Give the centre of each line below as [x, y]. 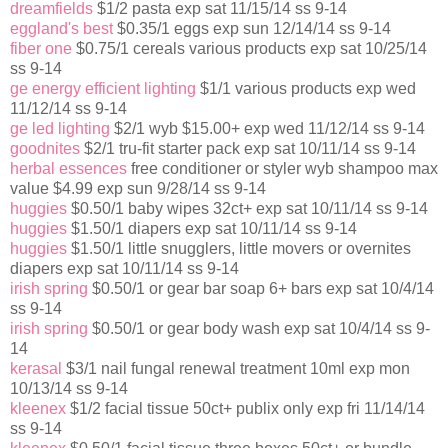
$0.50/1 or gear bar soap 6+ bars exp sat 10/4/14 [261, 289]
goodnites [45, 149]
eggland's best [61, 29]
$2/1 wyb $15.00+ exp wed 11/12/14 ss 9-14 [267, 129]
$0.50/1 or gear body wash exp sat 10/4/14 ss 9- [259, 329]
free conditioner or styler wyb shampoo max [282, 169]
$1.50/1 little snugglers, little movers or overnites [239, 249]
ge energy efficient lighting [103, 89]
